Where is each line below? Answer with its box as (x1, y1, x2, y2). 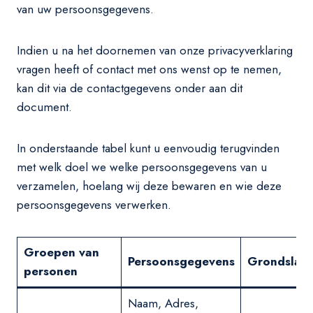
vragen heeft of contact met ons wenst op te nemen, (17, 61, 282, 78)
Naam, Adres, (127, 295, 198, 312)
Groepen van (23, 244, 99, 261)
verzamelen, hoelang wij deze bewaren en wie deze (17, 177, 282, 194)
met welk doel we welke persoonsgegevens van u (17, 159, 267, 175)
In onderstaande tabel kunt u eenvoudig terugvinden (17, 140, 279, 156)
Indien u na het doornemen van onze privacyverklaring (17, 42, 293, 59)
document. (17, 99, 72, 115)
